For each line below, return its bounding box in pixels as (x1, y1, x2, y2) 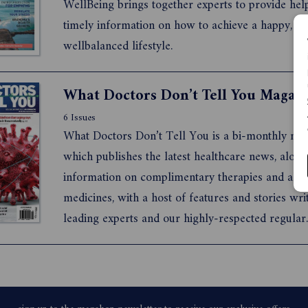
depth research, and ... (63, 269, 176, 291)
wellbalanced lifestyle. (63, 35, 173, 57)
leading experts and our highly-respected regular (63, 208, 306, 230)
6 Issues (63, 109, 96, 126)
